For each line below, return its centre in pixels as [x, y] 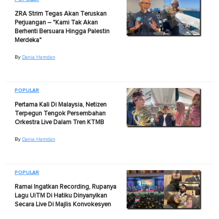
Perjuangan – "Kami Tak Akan [56, 22]
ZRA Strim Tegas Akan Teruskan [60, 14]
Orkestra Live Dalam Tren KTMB [59, 122]
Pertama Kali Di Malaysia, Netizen [60, 105]
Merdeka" [28, 40]
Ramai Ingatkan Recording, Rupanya [65, 187]
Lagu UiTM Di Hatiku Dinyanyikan [61, 196]
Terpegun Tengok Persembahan [60, 113]
